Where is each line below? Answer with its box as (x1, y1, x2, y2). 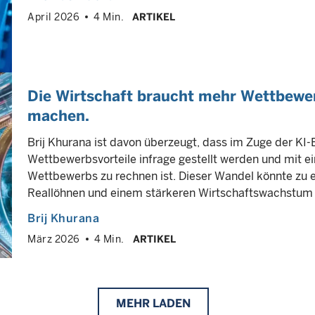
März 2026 (27, 233, 80, 245)
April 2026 (27, 11, 79, 22)
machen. (27, 107, 89, 124)
